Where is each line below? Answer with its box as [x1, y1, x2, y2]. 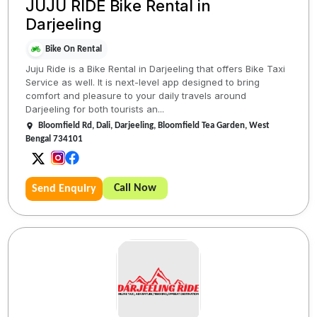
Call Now [114, 183, 157, 195]
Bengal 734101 [25, 134, 83, 144]
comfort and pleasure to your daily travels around [25, 90, 247, 102]
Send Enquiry [32, 183, 97, 195]
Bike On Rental [45, 44, 103, 54]
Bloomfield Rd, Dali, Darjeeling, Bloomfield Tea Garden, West [38, 121, 270, 131]
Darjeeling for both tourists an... [25, 103, 165, 115]
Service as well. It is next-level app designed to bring [25, 76, 260, 88]
